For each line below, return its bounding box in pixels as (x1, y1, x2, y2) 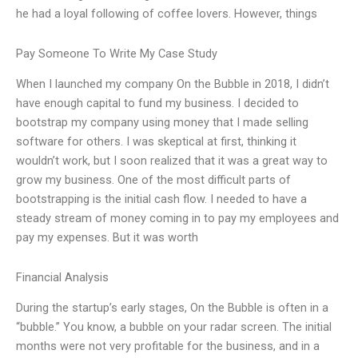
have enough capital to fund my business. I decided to (16, 96, 299, 111)
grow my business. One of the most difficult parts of (16, 173, 291, 188)
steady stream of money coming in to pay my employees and (16, 211, 339, 226)
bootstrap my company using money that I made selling (16, 115, 308, 130)
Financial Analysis (16, 269, 109, 284)
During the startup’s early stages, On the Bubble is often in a (16, 300, 328, 316)
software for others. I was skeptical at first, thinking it (16, 134, 296, 149)
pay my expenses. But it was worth (16, 230, 198, 245)
